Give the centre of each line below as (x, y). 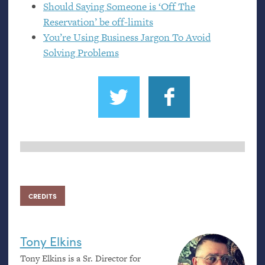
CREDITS (42, 196)
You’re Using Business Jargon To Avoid (127, 38)
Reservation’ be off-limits (98, 22)
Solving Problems (81, 53)
